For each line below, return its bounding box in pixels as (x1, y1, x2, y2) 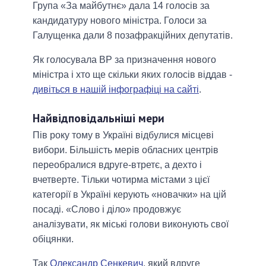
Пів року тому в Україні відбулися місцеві (33, 130, 214, 141)
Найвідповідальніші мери (33, 110, 164, 126)
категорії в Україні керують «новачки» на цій (33, 189, 226, 200)
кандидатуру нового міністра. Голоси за (33, 15, 207, 26)
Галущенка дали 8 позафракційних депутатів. (33, 30, 233, 41)
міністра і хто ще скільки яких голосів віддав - (33, 69, 232, 80)
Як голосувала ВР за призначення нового (33, 55, 216, 65)
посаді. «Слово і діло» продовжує (33, 204, 181, 215)
